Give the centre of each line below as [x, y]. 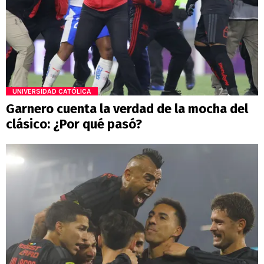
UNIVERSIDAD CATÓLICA [52, 91]
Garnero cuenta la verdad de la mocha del [127, 109]
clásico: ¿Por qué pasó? [74, 124]
